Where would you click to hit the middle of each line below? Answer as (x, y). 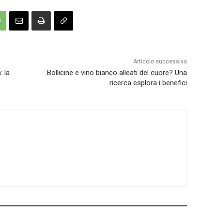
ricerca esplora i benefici (148, 83)
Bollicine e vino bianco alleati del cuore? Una (117, 72)
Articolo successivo (160, 61)
